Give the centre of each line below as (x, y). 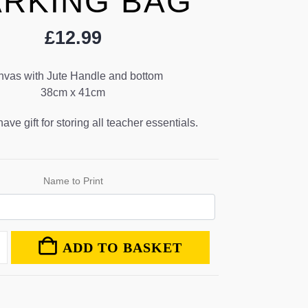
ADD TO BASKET (122, 247)
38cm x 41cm (73, 92)
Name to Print (73, 180)
